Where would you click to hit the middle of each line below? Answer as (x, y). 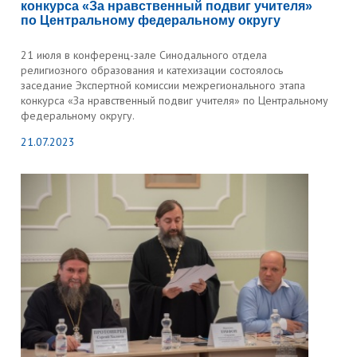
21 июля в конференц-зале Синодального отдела (144, 55)
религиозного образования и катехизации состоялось (152, 70)
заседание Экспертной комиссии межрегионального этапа (163, 85)
